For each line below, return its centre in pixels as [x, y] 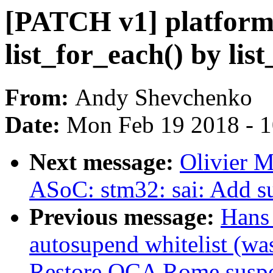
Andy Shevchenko [164, 97]
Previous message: [125, 217]
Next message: [105, 162]
